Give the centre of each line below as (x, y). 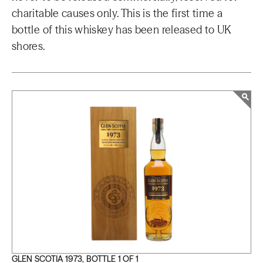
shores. (28, 46)
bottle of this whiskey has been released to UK (122, 30)
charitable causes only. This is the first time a (117, 13)
